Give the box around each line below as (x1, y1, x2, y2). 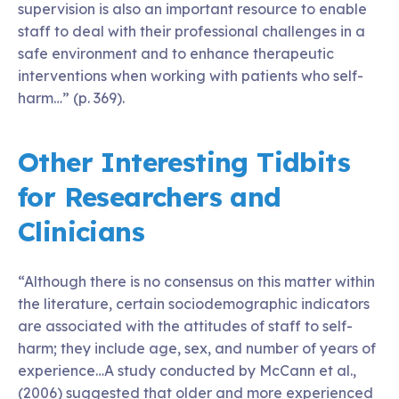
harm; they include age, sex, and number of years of (18, 339, 376, 357)
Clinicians (18, 215, 144, 248)
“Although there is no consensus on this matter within (18, 273, 375, 290)
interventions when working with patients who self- (18, 67, 363, 85)
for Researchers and (18, 180, 281, 214)
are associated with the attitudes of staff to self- (18, 317, 353, 335)
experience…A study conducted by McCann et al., (18, 362, 356, 379)
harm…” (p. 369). (18, 89, 125, 107)
